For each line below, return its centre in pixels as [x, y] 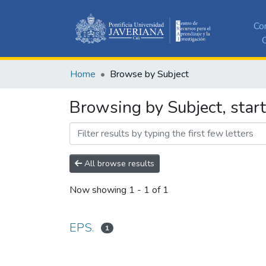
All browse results [118, 163]
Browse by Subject [149, 74]
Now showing [99, 190]
